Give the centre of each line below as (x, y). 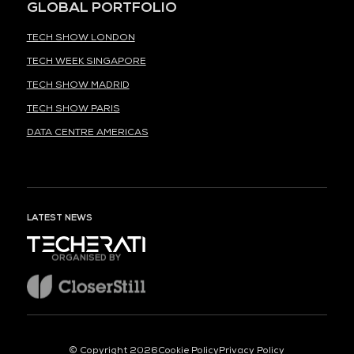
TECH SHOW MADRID (78, 85)
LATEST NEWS (59, 217)
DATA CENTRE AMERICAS (87, 132)
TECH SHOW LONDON (81, 37)
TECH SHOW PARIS (73, 108)
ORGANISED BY (86, 253)
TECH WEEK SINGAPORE (86, 61)
